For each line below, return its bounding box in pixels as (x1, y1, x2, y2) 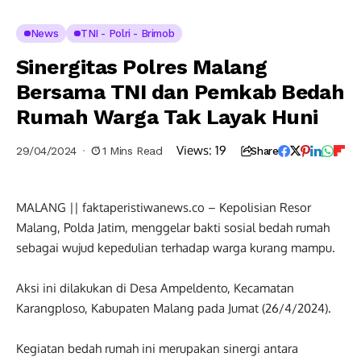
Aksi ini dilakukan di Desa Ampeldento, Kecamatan (16, 280, 294, 296)
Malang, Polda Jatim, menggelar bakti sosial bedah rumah (16, 220, 330, 235)
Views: (176, 143, 213, 158)
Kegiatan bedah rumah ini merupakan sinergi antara (16, 341, 298, 356)
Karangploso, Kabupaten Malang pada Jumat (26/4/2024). (16, 301, 331, 316)
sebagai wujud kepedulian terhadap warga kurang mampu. (16, 240, 335, 255)
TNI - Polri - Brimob (81, 27, 175, 39)
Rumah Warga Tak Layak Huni (16, 105, 318, 129)
